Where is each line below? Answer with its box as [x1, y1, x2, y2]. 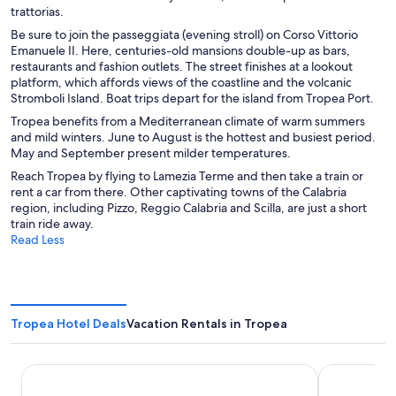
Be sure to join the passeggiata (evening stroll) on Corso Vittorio [11, 26, 358, 42]
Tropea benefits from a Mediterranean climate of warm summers [11, 112, 365, 129]
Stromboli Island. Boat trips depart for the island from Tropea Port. [11, 89, 374, 106]
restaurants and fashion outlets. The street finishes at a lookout [11, 57, 353, 74]
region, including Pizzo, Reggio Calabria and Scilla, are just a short [11, 199, 367, 216]
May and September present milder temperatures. [11, 144, 291, 161]
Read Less [11, 231, 65, 247]
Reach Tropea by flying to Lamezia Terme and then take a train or [11, 167, 363, 184]
